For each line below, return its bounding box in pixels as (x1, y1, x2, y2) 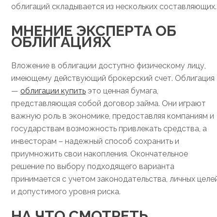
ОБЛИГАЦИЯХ (11, 33, 111, 50)
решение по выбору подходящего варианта (11, 161, 174, 171)
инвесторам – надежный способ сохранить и (11, 136, 179, 146)
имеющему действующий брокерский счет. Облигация (11, 73, 215, 83)
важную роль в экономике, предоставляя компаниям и (11, 111, 214, 121)
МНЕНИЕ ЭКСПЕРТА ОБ (11, 22, 176, 39)
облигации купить (20, 86, 86, 95)
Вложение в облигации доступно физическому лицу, (11, 61, 206, 70)
